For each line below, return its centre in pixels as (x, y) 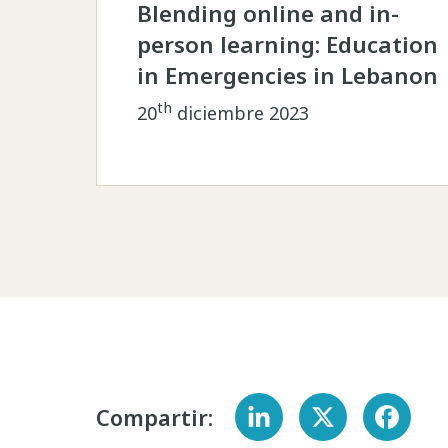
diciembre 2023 (241, 113)
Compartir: (155, 416)
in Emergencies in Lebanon (288, 76)
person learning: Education (288, 45)
